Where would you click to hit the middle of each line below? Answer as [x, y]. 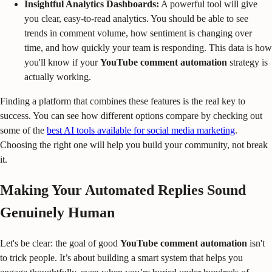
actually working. [58, 77]
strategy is [247, 63]
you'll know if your [62, 63]
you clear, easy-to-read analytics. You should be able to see [136, 19]
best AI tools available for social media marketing [141, 131]
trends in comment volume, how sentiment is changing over [138, 33]
